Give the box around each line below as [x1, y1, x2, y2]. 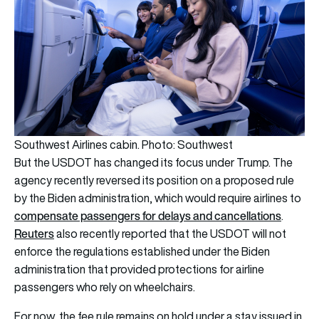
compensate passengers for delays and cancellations [14, 206, 281, 224]
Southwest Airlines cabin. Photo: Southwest [14, 136, 233, 152]
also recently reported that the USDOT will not [56, 225, 286, 241]
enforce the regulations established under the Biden [14, 243, 270, 259]
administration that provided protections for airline [14, 261, 264, 277]
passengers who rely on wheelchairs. [14, 278, 195, 295]
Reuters [14, 224, 54, 242]
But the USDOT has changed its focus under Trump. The [14, 154, 293, 170]
